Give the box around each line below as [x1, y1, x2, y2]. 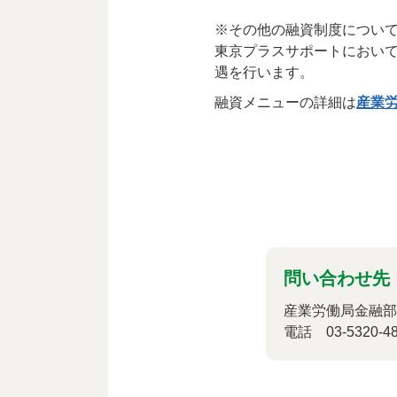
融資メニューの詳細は [214, 95, 356, 110]
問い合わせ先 [283, 269, 390, 288]
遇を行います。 [214, 65, 314, 80]
